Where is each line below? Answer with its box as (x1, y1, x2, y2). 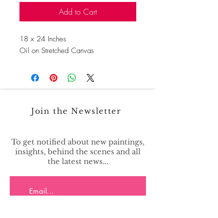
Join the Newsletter (31, 106, 125, 116)
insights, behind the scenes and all (15, 147, 141, 156)
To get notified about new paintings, (11, 137, 145, 146)
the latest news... (47, 157, 109, 166)
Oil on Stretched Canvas (19, 46, 94, 55)
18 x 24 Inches (19, 34, 66, 44)
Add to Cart (59, 6, 97, 17)
